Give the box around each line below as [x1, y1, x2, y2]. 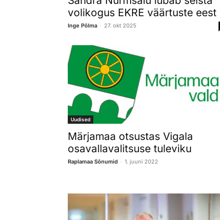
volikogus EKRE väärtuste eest [68, 6, 217, 19]
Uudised [71, 116, 90, 122]
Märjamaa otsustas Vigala [68, 130, 193, 142]
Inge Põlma [68, 22, 97, 29]
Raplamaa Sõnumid [68, 158, 118, 165]
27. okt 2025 [104, 22, 137, 29]
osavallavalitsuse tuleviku [68, 142, 192, 155]
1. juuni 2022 [125, 158, 158, 165]
